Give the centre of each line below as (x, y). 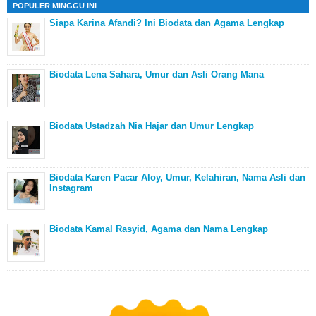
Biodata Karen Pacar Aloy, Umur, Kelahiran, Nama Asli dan (177, 178)
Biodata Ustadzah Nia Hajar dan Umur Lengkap (152, 126)
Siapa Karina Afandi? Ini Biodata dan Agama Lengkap (167, 23)
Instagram (71, 188)
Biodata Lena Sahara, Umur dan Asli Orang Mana (157, 75)
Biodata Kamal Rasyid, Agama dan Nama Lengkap (159, 229)
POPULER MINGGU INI (55, 6)
